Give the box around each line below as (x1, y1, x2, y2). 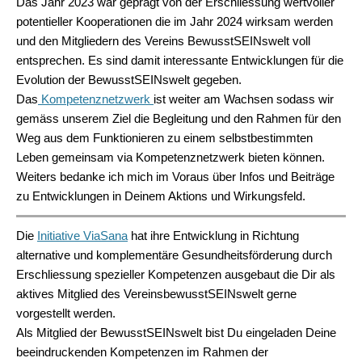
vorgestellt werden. (16, 306, 116, 320)
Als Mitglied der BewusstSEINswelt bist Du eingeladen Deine (16, 326, 336, 339)
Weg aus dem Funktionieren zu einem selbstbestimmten (16, 131, 313, 145)
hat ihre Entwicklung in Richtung (128, 229, 299, 242)
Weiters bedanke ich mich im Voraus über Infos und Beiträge (16, 170, 335, 183)
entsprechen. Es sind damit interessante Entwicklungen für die (16, 53, 343, 67)
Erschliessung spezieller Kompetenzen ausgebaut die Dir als (16, 267, 335, 281)
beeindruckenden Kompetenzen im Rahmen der (16, 345, 268, 359)
